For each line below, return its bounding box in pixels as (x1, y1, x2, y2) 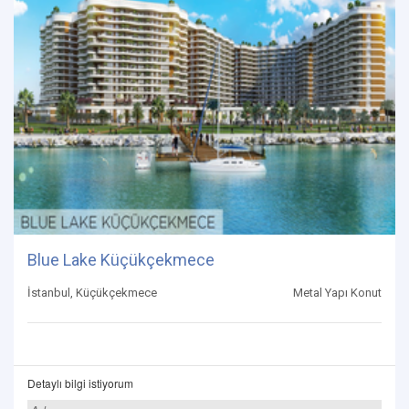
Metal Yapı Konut (293, 285, 382, 299)
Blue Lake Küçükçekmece (27, 249, 215, 269)
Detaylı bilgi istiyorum (27, 374, 133, 391)
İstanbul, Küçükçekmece (27, 285, 157, 299)
